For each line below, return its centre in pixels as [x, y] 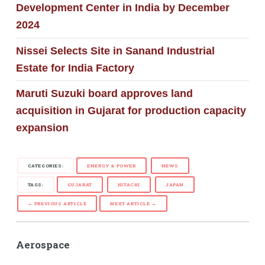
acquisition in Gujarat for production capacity [131, 111]
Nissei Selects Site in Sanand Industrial [115, 51]
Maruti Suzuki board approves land [104, 94]
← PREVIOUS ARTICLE [57, 204]
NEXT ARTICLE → [133, 204]
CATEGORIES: [46, 166]
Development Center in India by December [122, 8]
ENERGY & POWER [112, 166]
